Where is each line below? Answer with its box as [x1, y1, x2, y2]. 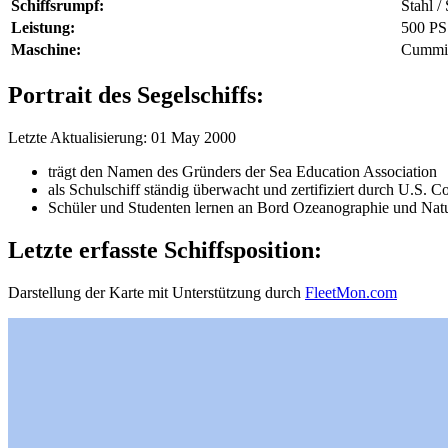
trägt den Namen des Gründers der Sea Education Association [48, 162, 437, 180]
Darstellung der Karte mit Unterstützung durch [8, 283, 305, 301]
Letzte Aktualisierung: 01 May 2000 [8, 128, 236, 146]
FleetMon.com [305, 283, 397, 301]
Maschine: [11, 40, 81, 58]
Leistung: [11, 18, 75, 36]
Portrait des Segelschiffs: [8, 81, 264, 108]
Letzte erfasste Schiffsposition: [8, 236, 322, 263]
